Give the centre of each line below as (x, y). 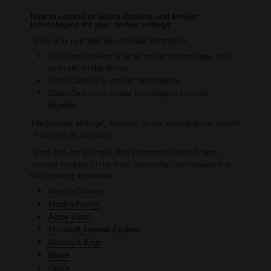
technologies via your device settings (100, 24)
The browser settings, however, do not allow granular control (135, 122)
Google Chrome (76, 191)
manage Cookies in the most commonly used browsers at (131, 163)
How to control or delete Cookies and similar (114, 16)
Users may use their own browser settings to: (109, 40)
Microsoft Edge (75, 241)
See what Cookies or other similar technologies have (140, 56)
